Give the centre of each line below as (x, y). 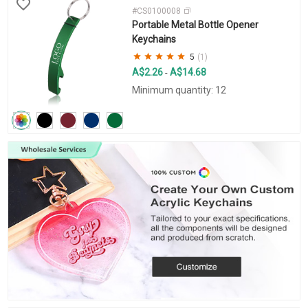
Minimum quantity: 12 (179, 90)
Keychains (154, 39)
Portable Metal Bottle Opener (195, 24)
